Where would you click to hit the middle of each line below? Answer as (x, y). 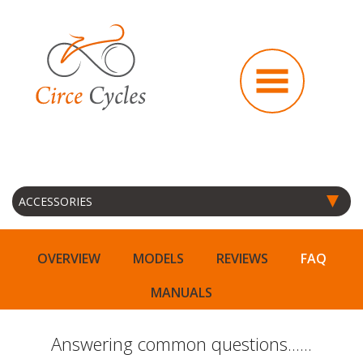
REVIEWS (242, 258)
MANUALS (181, 293)
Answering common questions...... (181, 344)
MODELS (158, 258)
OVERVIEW (68, 258)
